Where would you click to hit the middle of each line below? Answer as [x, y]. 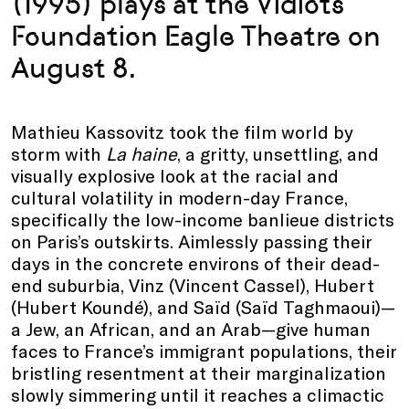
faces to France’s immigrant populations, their [204, 351]
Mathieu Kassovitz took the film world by [182, 132]
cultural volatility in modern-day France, [179, 198]
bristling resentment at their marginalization [199, 373]
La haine [142, 154]
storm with [58, 154]
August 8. [73, 68]
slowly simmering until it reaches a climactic [198, 395]
